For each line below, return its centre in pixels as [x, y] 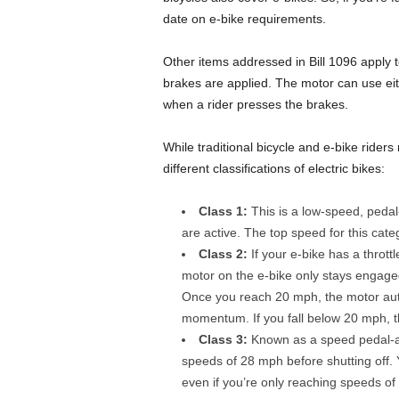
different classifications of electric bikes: [273, 168]
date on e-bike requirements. [244, 19]
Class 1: [223, 211]
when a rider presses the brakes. [255, 104]
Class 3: [223, 339]
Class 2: [223, 254]
